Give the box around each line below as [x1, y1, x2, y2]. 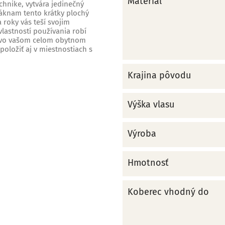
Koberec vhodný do [128, 186, 209, 197]
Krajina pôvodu [128, 69, 191, 81]
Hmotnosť [128, 157, 169, 168]
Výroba [128, 128, 156, 139]
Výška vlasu [128, 98, 174, 110]
